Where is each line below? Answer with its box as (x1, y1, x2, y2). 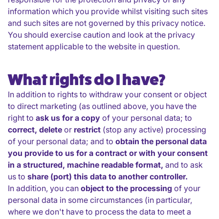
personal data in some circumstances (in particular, (8, 195, 192, 205)
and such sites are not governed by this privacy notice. (8, 18, 205, 28)
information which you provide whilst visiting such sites (8, 6, 208, 16)
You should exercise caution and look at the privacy (8, 30, 195, 40)
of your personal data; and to (8, 136, 115, 146)
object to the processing (81, 183, 172, 193)
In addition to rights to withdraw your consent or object (8, 89, 207, 99)
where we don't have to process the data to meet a (8, 207, 191, 217)
